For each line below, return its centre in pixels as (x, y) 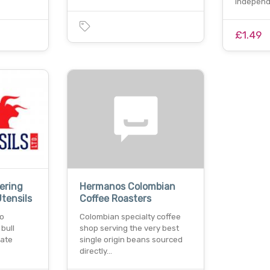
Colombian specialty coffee (130, 216)
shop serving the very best (130, 228)
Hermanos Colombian (128, 186)
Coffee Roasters (116, 198)
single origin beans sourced (131, 239)
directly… (96, 251)
